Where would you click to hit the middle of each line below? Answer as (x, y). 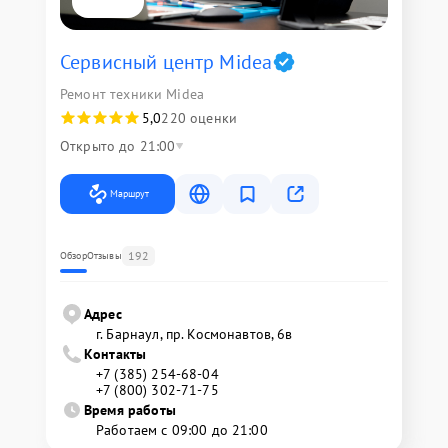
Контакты (115, 354)
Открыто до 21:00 (118, 146)
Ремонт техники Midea (132, 94)
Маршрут (129, 193)
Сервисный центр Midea (166, 62)
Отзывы (104, 255)
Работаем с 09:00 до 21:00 (182, 430)
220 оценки (199, 118)
